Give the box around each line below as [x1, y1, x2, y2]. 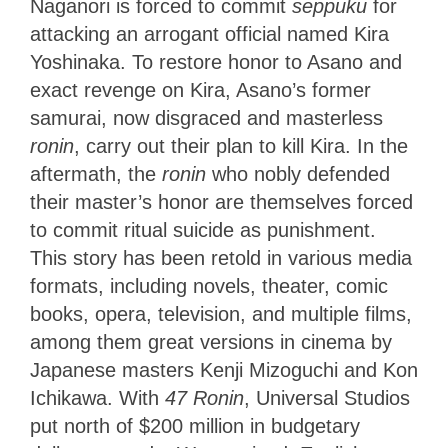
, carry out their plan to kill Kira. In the [74, 134, 408, 157]
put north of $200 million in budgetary [30, 414, 360, 437]
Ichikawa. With [30, 386, 165, 409]
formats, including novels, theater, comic [30, 274, 388, 297]
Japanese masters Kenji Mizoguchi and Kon [30, 358, 418, 381]
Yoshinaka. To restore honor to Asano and [30, 50, 402, 73]
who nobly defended [212, 162, 390, 185]
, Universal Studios [244, 386, 410, 409]
